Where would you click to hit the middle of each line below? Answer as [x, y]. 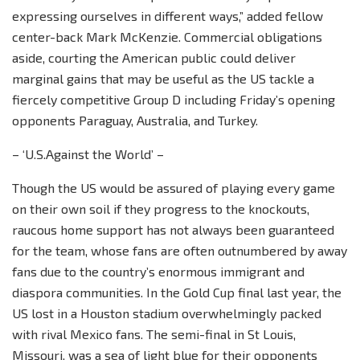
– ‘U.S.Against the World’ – [88, 153]
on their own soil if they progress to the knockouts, [161, 208]
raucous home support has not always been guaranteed [173, 229]
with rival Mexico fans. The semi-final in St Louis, [154, 333]
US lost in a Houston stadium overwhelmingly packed [167, 313]
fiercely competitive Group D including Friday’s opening [174, 99]
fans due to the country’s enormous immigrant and [158, 271]
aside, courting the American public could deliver [154, 57]
